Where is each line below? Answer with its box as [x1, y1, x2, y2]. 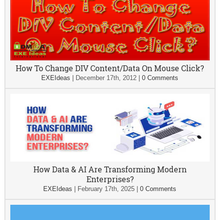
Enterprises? [86, 174, 134, 184]
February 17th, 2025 [78, 185, 135, 192]
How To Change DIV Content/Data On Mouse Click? [16, 63, 204, 73]
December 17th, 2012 [76, 74, 137, 82]
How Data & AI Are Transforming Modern [33, 164, 187, 174]
